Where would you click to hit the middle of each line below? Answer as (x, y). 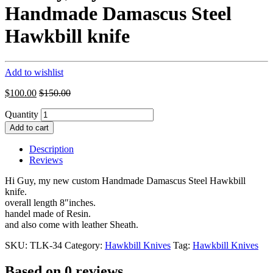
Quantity (22, 114)
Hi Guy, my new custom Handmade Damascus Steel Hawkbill (125, 180)
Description (51, 149)
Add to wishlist (34, 72)
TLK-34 (46, 245)
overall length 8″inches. (50, 202)
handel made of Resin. (48, 213)
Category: (85, 245)
